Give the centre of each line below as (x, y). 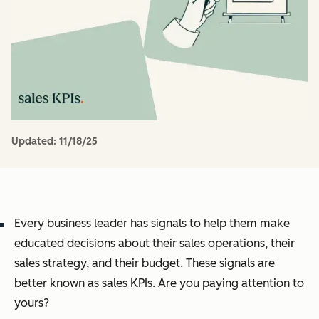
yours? (32, 303)
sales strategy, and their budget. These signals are (145, 263)
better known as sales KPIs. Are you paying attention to (159, 283)
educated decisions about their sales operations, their (155, 243)
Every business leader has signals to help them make (152, 223)
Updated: (35, 141)
